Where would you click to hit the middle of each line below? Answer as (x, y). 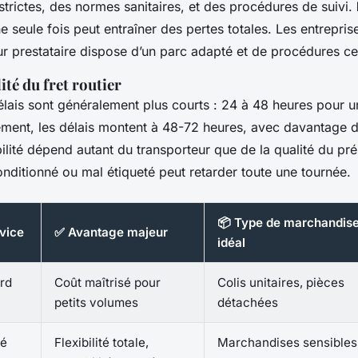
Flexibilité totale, (101, 342)
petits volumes (96, 302)
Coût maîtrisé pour (107, 282)
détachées (248, 302)
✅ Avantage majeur (111, 232)
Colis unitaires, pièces (281, 282)
